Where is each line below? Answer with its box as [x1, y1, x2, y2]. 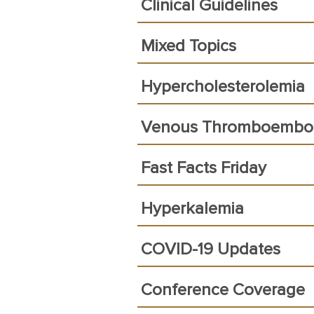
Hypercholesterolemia [141, 78, 305, 95]
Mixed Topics [141, 38, 236, 55]
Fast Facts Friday [141, 160, 266, 177]
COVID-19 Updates [141, 241, 280, 258]
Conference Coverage [141, 282, 305, 299]
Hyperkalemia [141, 200, 244, 217]
